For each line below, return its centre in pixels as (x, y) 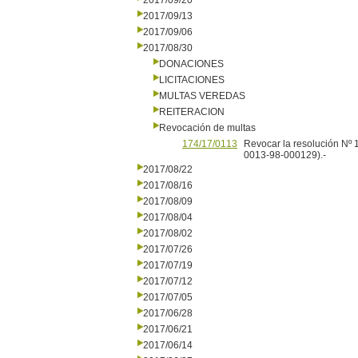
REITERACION (192, 112)
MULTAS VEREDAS (202, 96)
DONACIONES (191, 64)
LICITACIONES (192, 80)
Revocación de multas (207, 128)
